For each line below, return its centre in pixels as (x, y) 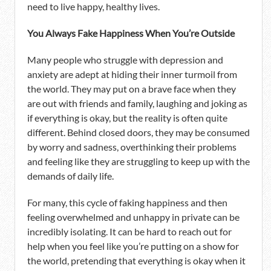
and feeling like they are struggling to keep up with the (139, 162)
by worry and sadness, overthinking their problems (132, 147)
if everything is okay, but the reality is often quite (127, 118)
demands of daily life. (70, 176)
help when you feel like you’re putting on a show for (133, 246)
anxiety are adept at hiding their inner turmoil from (132, 74)
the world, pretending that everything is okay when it (136, 261)
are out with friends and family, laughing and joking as (137, 103)
